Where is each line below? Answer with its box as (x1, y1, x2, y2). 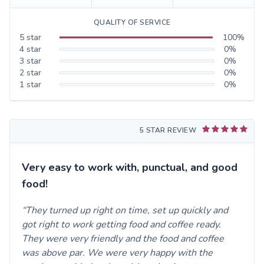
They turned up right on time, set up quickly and (25, 203, 228, 217)
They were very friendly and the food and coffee (22, 232, 224, 245)
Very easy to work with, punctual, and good (22, 160, 237, 174)
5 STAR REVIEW (139, 125, 196, 135)
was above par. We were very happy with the (22, 246, 213, 259)
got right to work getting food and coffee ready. (22, 217, 221, 231)
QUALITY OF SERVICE (93, 17, 171, 27)
